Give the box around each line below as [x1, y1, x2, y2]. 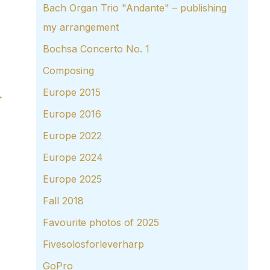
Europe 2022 [43, 130, 102, 142]
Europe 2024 [43, 151, 103, 164]
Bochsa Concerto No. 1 [43, 43, 149, 55]
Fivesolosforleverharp [43, 238, 144, 251]
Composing [43, 64, 94, 77]
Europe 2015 [43, 86, 101, 99]
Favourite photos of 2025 [43, 216, 159, 229]
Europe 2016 [43, 108, 101, 121]
